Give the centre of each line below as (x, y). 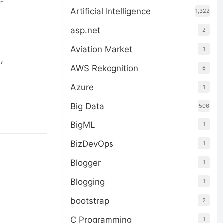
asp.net (85, 30)
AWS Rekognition (104, 68)
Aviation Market (101, 49)
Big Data (87, 106)
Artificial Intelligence (111, 11)
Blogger (85, 163)
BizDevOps (92, 144)
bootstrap (90, 201)
